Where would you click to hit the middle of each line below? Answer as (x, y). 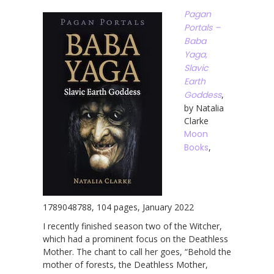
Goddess (203, 94)
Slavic (196, 68)
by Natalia (204, 108)
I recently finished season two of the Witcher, (132, 226)
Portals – (202, 27)
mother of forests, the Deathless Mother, (125, 264)
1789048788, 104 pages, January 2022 (118, 207)
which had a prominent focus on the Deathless (135, 239)
